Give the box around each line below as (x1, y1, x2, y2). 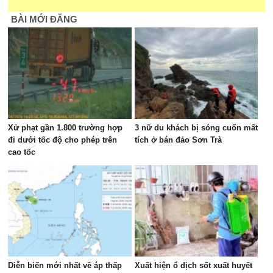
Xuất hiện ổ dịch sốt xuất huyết (134, 261, 252, 270)
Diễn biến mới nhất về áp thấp (8, 261, 122, 270)
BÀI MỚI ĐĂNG (11, 14, 78, 24)
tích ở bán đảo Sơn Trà (134, 135, 222, 144)
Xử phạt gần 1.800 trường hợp (8, 123, 123, 132)
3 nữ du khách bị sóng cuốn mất (134, 123, 258, 132)
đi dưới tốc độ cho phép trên (8, 135, 118, 144)
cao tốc (8, 147, 36, 157)
